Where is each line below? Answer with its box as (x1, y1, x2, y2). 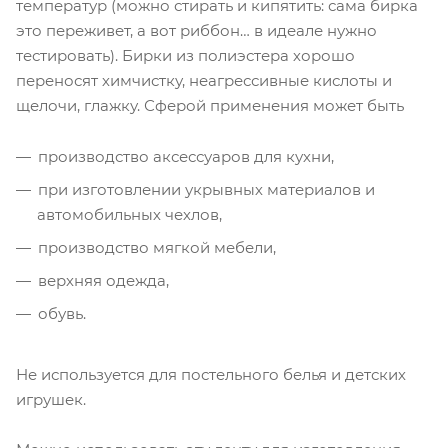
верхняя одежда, (38, 271, 169, 291)
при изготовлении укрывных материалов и (38, 180, 375, 200)
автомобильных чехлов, (37, 205, 222, 225)
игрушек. (16, 390, 86, 410)
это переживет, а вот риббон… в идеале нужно (16, 21, 377, 41)
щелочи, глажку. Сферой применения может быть (16, 96, 404, 116)
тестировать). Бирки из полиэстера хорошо (16, 46, 355, 66)
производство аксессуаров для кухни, (38, 147, 334, 167)
